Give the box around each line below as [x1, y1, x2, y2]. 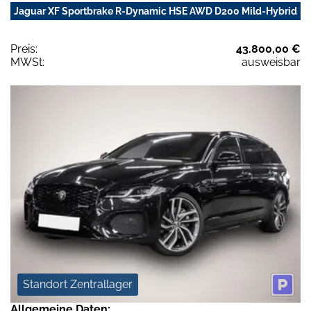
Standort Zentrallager [23, 278, 133, 292]
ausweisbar [242, 55, 301, 69]
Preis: [10, 42, 37, 56]
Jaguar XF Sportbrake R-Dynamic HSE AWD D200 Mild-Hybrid [14, 5, 297, 17]
